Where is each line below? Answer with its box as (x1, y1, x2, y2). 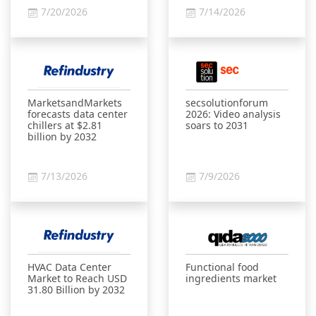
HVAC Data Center (28, 260, 111, 274)
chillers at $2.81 (28, 119, 102, 132)
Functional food (186, 260, 259, 274)
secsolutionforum (186, 96, 268, 109)
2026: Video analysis (186, 107, 281, 121)
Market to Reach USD (28, 272, 127, 285)
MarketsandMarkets (28, 96, 122, 109)
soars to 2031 (186, 119, 248, 132)
